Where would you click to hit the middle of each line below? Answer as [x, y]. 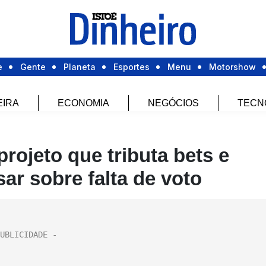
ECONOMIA [83, 103]
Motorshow [232, 67]
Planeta [80, 67]
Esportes [132, 67]
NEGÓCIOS [173, 103]
